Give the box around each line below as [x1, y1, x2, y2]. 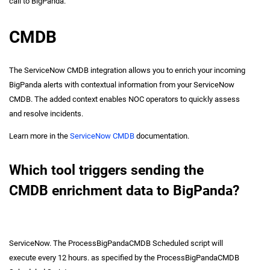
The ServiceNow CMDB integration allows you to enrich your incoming [9, 66, 245, 75]
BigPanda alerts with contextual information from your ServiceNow [9, 80, 234, 90]
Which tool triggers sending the [9, 162, 204, 178]
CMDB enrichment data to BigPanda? [9, 182, 239, 199]
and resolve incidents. [9, 109, 83, 119]
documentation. [134, 131, 189, 141]
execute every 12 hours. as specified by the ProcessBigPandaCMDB [9, 253, 239, 262]
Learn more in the [9, 131, 70, 141]
